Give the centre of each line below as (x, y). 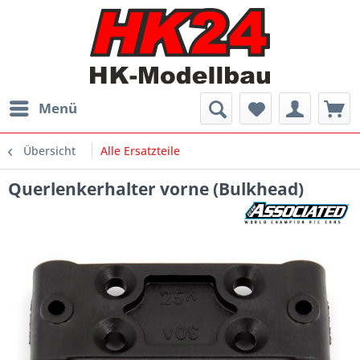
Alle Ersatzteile (140, 151)
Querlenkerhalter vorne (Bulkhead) (156, 189)
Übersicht (49, 151)
